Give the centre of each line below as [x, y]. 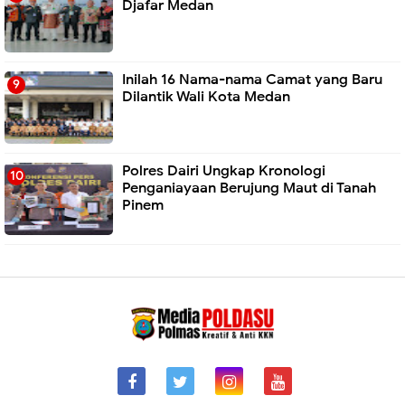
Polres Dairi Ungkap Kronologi [224, 171]
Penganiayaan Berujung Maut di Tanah [249, 188]
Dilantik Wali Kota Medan [206, 97]
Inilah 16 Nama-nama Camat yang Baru [252, 80]
